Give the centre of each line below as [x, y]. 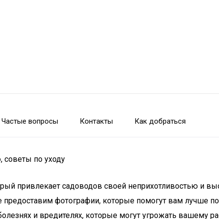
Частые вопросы [30, 121]
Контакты [96, 121]
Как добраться [160, 121]
